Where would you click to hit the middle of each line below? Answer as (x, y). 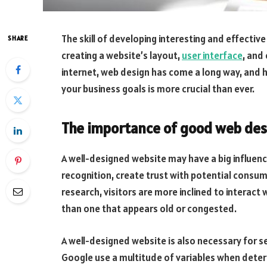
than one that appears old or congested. (149, 209)
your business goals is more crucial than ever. (158, 89)
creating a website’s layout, (122, 55)
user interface (212, 55)
